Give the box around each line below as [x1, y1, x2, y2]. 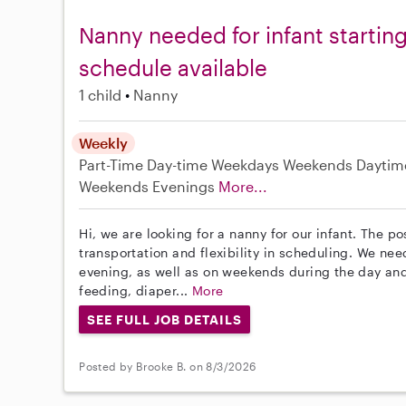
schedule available [79, 53, 268, 81]
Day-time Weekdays [147, 155, 280, 173]
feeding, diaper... [79, 282, 192, 298]
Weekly [79, 133, 129, 151]
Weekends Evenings [79, 177, 216, 195]
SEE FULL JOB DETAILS [87, 311, 242, 327]
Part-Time [79, 155, 148, 173]
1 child [79, 85, 122, 103]
